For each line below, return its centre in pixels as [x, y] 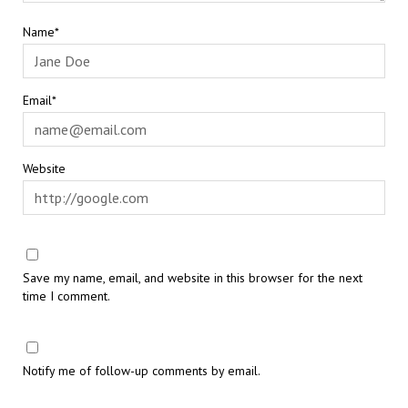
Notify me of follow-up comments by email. [141, 371]
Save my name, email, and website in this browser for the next [192, 277]
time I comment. [66, 296]
